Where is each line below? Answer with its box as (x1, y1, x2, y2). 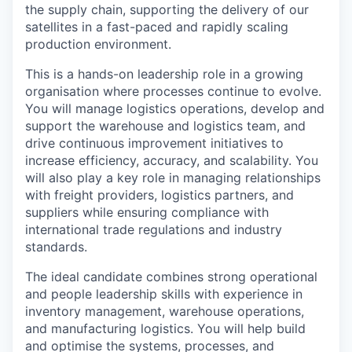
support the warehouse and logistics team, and (25, 118, 306, 134)
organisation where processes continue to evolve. (25, 83, 321, 99)
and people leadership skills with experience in (25, 286, 302, 302)
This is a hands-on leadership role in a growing (25, 66, 303, 82)
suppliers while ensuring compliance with (25, 204, 269, 220)
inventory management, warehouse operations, (25, 303, 304, 319)
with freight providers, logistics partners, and (25, 187, 294, 203)
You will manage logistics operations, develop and (25, 101, 324, 116)
